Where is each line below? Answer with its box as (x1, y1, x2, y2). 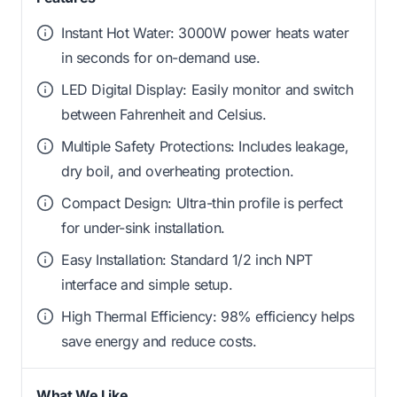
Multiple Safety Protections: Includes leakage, (61, 137, 349, 156)
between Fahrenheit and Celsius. (61, 105, 267, 124)
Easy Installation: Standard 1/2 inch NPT (61, 251, 314, 269)
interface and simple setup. (61, 276, 233, 294)
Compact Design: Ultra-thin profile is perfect (61, 194, 344, 213)
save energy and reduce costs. (61, 332, 257, 351)
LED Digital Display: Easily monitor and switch (61, 81, 354, 99)
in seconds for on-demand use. (61, 49, 261, 67)
